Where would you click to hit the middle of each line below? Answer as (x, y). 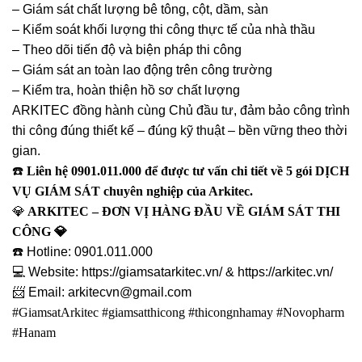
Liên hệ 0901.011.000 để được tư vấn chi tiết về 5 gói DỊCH (186, 171)
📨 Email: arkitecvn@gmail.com (102, 292)
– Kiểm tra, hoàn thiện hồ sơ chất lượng (126, 90)
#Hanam (34, 333)
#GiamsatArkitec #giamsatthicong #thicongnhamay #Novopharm (178, 312)
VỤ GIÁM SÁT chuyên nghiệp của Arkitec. (133, 191)
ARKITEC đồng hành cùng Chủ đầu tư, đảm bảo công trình (181, 110)
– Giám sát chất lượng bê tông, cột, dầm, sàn (140, 9)
